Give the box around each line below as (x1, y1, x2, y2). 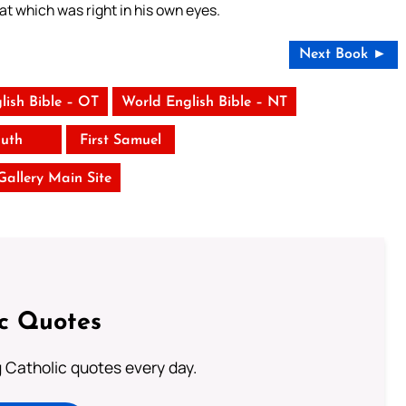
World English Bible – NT (121, 94, 287, 110)
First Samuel (79, 132, 161, 148)
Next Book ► (299, 46, 388, 62)
